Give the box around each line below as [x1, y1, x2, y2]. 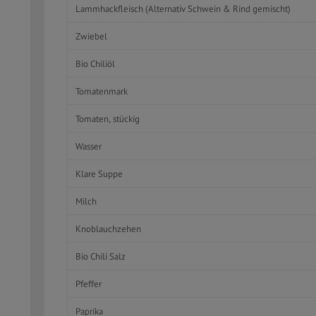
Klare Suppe [75, 168, 123, 179]
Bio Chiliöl [75, 58, 115, 69]
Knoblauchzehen [75, 223, 141, 234]
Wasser [75, 140, 102, 152]
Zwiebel [75, 30, 107, 42]
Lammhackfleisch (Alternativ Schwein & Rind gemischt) [75, 3, 291, 14]
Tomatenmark [75, 85, 128, 97]
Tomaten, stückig [75, 113, 140, 124]
